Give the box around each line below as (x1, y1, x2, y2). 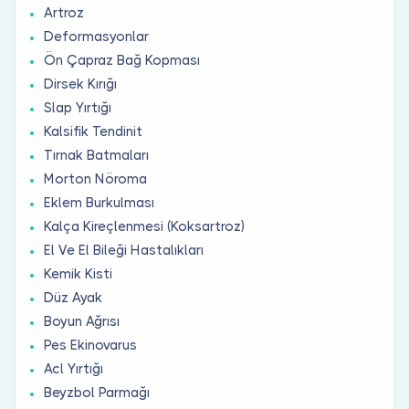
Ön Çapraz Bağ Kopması (44, 51, 200, 68)
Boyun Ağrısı (44, 312, 120, 330)
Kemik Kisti (44, 265, 112, 282)
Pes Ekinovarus (44, 336, 137, 353)
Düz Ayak (44, 288, 102, 306)
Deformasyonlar (44, 27, 149, 45)
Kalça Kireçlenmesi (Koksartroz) (44, 217, 245, 235)
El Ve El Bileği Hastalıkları (44, 241, 204, 258)
